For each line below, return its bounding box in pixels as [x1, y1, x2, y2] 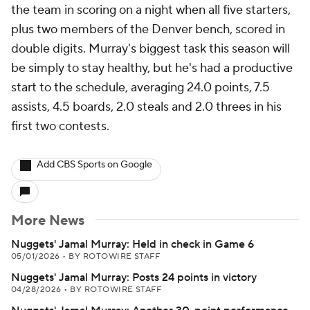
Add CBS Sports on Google [37, 158, 152, 171]
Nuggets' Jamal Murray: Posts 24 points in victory [11, 271, 257, 284]
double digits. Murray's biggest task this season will [11, 41, 290, 57]
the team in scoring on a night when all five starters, [11, 2, 291, 18]
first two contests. [11, 118, 109, 134]
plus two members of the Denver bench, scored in [11, 21, 285, 37]
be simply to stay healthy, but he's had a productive [11, 60, 293, 76]
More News [11, 212, 84, 230]
